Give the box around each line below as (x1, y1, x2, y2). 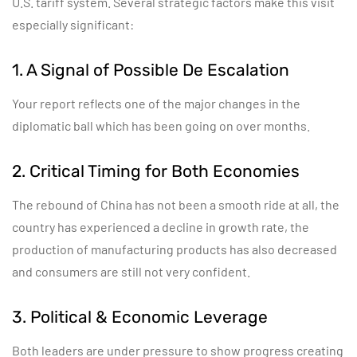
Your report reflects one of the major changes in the (12, 96, 300, 111)
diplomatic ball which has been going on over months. (12, 118, 310, 133)
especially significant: (12, 17, 134, 32)
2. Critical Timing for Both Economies (12, 161, 300, 181)
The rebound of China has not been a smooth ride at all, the (12, 197, 339, 212)
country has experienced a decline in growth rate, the (12, 219, 309, 234)
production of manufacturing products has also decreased (12, 241, 337, 257)
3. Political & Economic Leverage (12, 307, 268, 327)
